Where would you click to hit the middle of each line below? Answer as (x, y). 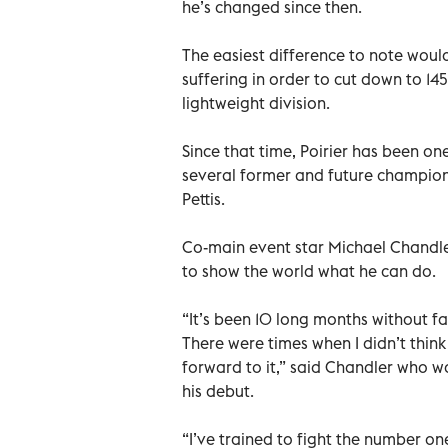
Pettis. (203, 198)
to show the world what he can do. (309, 270)
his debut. (218, 390)
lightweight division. (256, 102)
